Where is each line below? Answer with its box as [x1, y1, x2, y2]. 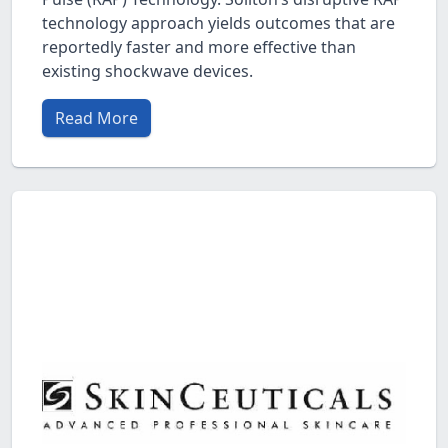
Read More [55, 106, 138, 129]
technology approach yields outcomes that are [42, 11, 395, 34]
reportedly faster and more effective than [42, 35, 356, 58]
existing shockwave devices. [42, 59, 253, 82]
